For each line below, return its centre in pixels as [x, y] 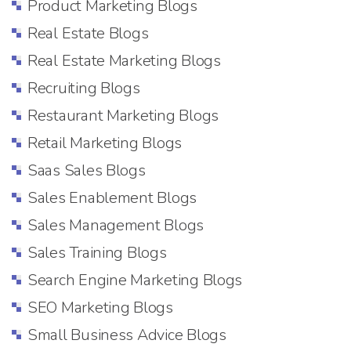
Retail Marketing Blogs [105, 143]
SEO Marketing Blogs [100, 307]
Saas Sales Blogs [87, 170]
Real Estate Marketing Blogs [124, 60]
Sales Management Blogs [116, 225]
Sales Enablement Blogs [112, 197]
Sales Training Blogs [97, 252]
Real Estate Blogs [88, 33]
